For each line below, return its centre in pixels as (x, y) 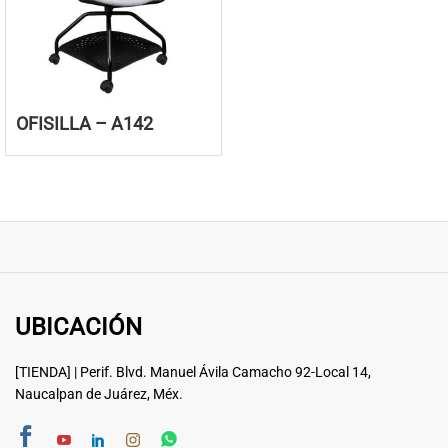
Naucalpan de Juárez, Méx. (99, 394)
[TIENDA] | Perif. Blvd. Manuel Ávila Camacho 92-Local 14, (193, 372)
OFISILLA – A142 (84, 124)
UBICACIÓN (78, 327)
